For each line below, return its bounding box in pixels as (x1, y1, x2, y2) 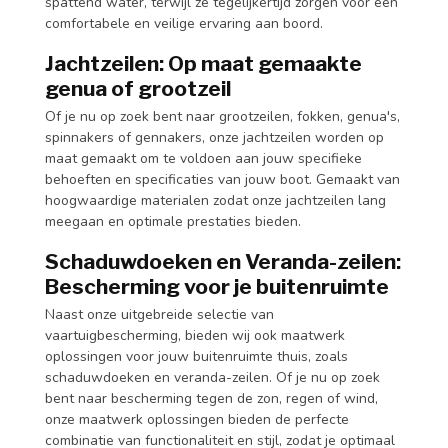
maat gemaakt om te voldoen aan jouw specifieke (45, 148, 362, 168)
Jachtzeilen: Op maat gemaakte (45, 50, 362, 76)
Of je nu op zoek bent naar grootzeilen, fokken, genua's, (45, 106, 400, 126)
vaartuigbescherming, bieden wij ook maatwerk (45, 325, 345, 345)
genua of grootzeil (45, 75, 231, 101)
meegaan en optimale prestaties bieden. (45, 211, 301, 231)
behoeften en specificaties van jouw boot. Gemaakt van (45, 169, 400, 189)
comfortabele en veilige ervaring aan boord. (45, 13, 323, 33)
